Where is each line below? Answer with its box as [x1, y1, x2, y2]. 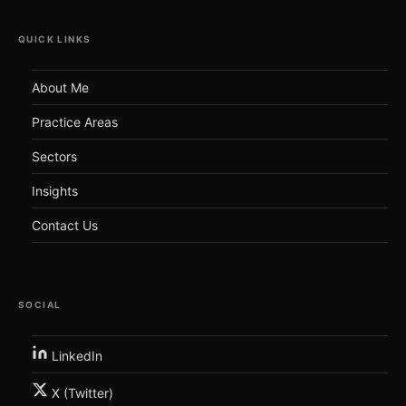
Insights [32, 183, 78, 199]
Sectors [32, 149, 77, 165]
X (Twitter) [48, 385, 113, 401]
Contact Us [32, 217, 98, 234]
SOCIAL [18, 299, 62, 311]
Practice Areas [32, 114, 118, 130]
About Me [32, 80, 89, 96]
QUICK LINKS [18, 34, 92, 45]
